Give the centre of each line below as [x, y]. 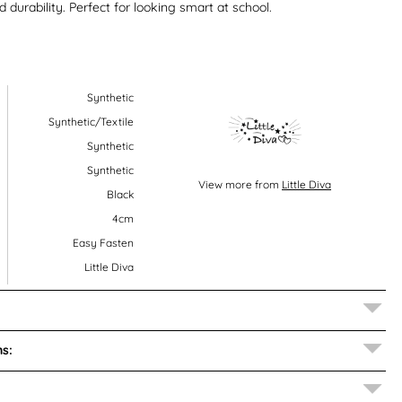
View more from [240, 184]
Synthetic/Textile [91, 121]
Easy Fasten [103, 242]
